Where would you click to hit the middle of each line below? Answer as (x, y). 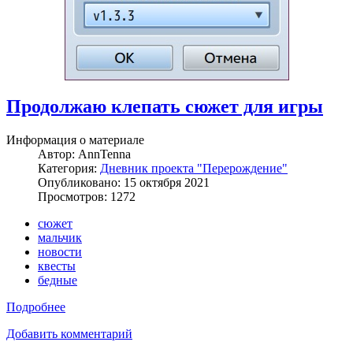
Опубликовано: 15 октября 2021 (124, 182)
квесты (57, 266)
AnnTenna (104, 154)
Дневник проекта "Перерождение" (194, 168)
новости (60, 251)
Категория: (69, 168)
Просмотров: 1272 (87, 196)
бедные (58, 280)
